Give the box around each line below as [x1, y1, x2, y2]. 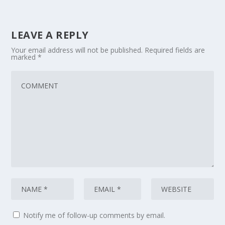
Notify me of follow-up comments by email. [23, 210, 166, 220]
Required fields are [145, 45, 205, 55]
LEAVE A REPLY [11, 28, 89, 42]
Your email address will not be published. [11, 45, 143, 55]
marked [11, 52, 38, 62]
